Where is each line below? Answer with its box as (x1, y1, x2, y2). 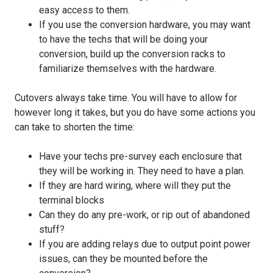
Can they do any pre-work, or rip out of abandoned (39, 208, 250, 221)
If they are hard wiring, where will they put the (39, 179, 231, 191)
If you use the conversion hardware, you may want (39, 18, 250, 30)
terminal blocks (39, 194, 104, 206)
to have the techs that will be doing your (39, 33, 208, 45)
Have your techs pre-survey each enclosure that (39, 150, 242, 162)
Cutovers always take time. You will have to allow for (15, 91, 237, 104)
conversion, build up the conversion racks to (39, 48, 225, 60)
